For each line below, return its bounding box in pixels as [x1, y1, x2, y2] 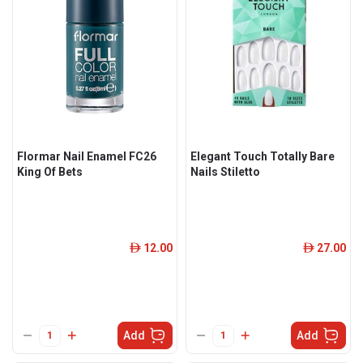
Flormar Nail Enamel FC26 [17, 150, 156, 163]
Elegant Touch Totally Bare [190, 150, 335, 163]
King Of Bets [17, 165, 83, 178]
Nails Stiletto [190, 165, 260, 178]
